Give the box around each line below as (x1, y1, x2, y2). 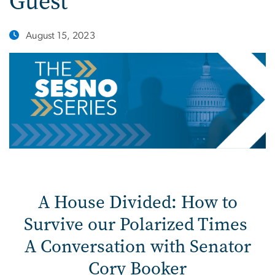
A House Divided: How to (37, 190, 238, 214)
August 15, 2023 (26, 30, 95, 41)
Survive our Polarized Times (23, 212, 252, 236)
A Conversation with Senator (24, 234, 251, 258)
